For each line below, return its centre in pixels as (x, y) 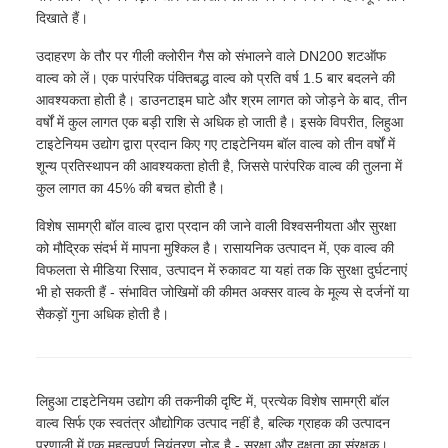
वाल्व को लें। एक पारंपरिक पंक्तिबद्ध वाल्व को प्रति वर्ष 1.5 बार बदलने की (215, 78)
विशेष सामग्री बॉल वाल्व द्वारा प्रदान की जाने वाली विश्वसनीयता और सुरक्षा (216, 226)
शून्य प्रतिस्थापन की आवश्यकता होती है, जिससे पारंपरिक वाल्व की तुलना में (219, 166)
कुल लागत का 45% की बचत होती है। (130, 188)
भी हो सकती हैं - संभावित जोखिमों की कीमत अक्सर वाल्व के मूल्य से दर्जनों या (222, 292)
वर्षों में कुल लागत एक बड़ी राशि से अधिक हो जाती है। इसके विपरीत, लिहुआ (219, 122)
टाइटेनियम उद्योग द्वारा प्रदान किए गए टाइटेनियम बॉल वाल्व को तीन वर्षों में (215, 144)
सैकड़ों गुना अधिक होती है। (102, 314)
